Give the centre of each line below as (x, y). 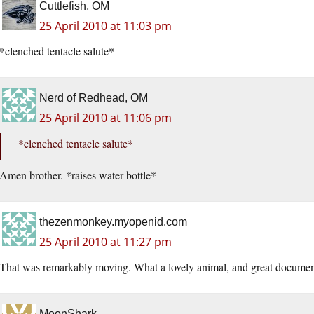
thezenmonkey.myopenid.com (113, 222)
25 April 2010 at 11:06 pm (105, 118)
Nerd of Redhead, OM (94, 98)
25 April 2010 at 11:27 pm (105, 242)
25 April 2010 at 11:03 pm (105, 26)
